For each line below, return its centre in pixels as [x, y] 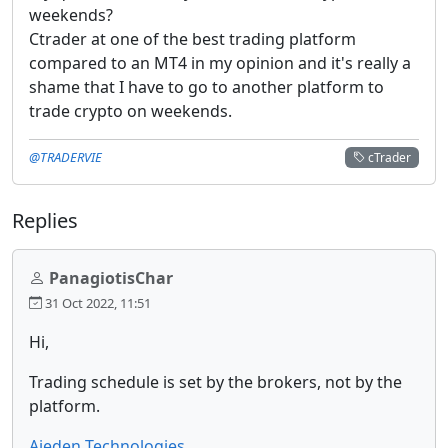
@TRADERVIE [65, 156]
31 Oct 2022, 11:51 [96, 302]
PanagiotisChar [111, 277]
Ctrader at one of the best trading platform [192, 38]
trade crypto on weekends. [130, 110]
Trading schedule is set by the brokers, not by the [215, 381]
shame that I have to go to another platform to [206, 86]
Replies [45, 220]
